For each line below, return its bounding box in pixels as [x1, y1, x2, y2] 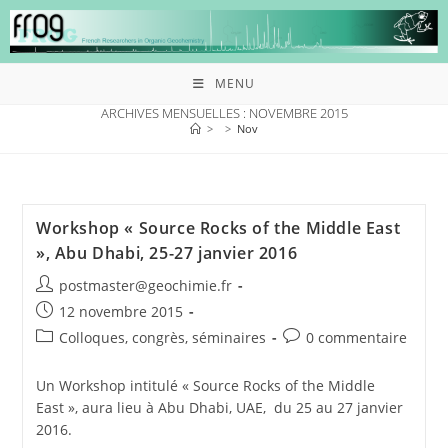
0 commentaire [305, 327, 407, 347]
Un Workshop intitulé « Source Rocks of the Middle [35, 375, 375, 395]
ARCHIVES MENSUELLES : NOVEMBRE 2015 [100, 103, 348, 122]
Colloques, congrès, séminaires [58, 327, 266, 347]
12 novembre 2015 [58, 301, 183, 321]
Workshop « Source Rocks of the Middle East [35, 216, 401, 239]
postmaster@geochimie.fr [58, 275, 232, 295]
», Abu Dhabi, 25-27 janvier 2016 [35, 241, 298, 264]
